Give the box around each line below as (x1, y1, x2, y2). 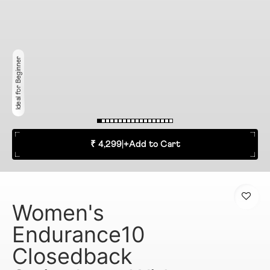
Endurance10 (12, 221, 145, 248)
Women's (12, 199, 104, 227)
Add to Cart (128, 140, 180, 149)
